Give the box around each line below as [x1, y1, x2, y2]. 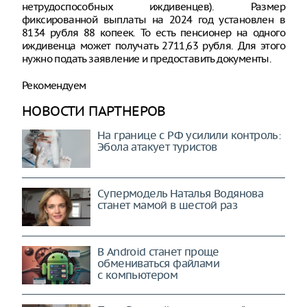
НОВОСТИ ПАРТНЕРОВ [22, 102, 166, 119]
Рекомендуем [22, 79, 86, 92]
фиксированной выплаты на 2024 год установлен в [22, 13, 285, 26]
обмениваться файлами [97, 256, 219, 270]
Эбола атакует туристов [97, 140, 217, 153]
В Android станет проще [97, 245, 219, 258]
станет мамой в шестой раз [97, 198, 237, 212]
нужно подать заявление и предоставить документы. [22, 52, 272, 65]
